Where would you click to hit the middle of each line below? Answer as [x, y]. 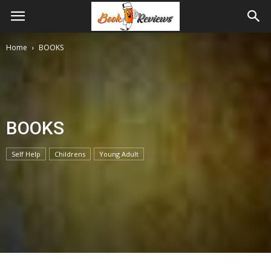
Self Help [26, 154]
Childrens [70, 154]
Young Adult [119, 154]
